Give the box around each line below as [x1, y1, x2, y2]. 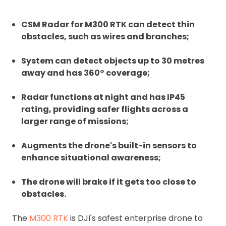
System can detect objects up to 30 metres [21, 54, 204, 67]
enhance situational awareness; [21, 151, 161, 163]
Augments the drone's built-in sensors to [21, 139, 197, 151]
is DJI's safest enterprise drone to [68, 212, 203, 224]
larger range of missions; [21, 115, 129, 127]
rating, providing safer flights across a [21, 103, 188, 115]
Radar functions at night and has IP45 [21, 91, 185, 103]
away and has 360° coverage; [21, 67, 150, 79]
